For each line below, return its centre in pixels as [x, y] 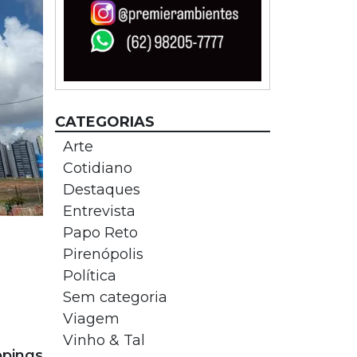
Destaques [101, 190]
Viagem [91, 319]
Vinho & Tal [104, 340]
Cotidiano [97, 168]
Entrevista [99, 211]
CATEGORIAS [104, 122]
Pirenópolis [103, 254]
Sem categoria [115, 297]
